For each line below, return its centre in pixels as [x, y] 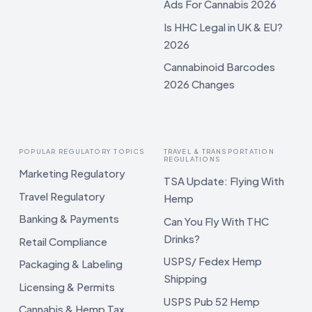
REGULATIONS [192, 159]
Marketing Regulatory [72, 173]
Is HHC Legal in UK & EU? [223, 26]
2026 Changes [199, 84]
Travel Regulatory [62, 196]
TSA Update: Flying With [224, 181]
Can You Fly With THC [216, 221]
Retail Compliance [63, 241]
